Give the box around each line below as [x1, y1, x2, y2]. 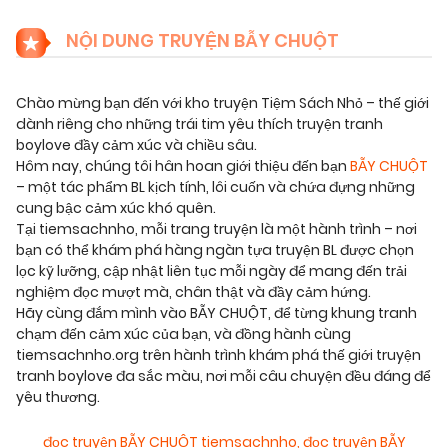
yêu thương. [16, 387, 100, 408]
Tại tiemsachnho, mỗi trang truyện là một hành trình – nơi [16, 219, 417, 240]
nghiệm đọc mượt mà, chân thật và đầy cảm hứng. [16, 282, 371, 303]
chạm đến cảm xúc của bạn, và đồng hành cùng [16, 324, 351, 345]
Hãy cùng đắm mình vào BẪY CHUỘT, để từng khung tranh [16, 303, 417, 324]
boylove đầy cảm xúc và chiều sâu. [16, 135, 257, 156]
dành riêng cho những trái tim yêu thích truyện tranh [16, 114, 383, 135]
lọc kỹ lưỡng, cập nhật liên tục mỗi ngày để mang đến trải [16, 261, 407, 282]
